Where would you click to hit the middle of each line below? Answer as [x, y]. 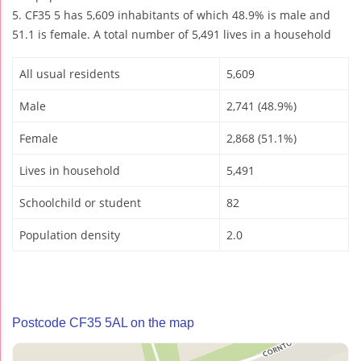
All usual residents [70, 74]
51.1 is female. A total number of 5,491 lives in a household [172, 35]
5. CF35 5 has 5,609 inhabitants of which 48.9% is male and [171, 15]
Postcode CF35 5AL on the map [103, 323]
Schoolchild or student [80, 203]
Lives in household [70, 171]
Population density [70, 235]
